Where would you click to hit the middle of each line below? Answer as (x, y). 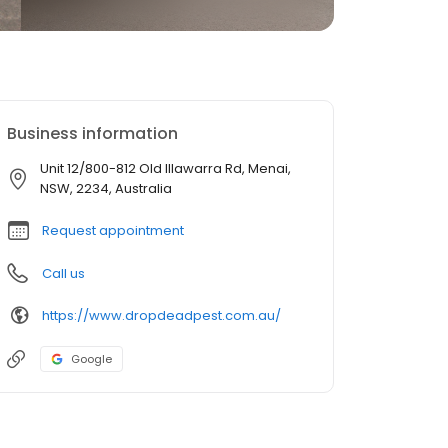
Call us (63, 273)
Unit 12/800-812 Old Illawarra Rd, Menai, (165, 168)
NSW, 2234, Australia (106, 188)
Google (91, 359)
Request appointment (113, 230)
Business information (92, 133)
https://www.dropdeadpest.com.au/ (161, 315)
